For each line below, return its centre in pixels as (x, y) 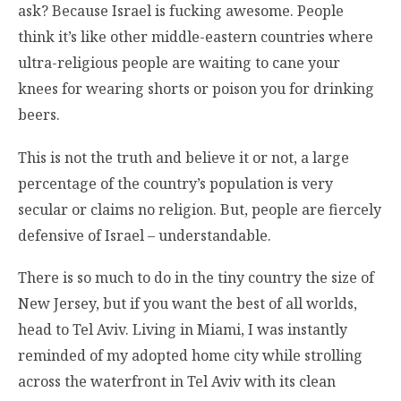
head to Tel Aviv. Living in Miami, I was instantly (183, 329)
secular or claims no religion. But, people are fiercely (200, 209)
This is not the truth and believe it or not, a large (183, 157)
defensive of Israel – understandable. (145, 235)
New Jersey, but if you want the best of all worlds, (188, 303)
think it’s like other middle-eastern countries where (196, 37)
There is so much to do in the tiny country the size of (196, 277)
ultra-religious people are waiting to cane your (179, 63)
